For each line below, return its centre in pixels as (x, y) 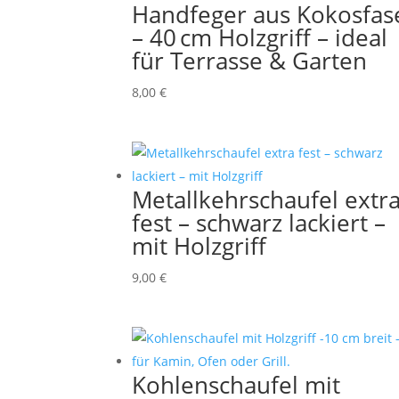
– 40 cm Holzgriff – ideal (260, 37)
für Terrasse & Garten (250, 60)
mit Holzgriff (199, 245)
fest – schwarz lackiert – (259, 222)
